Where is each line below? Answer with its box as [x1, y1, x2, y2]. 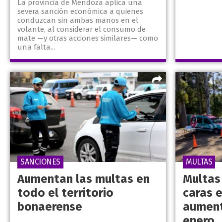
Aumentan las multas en [17, 172, 150, 186]
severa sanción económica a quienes [17, 7, 143, 16]
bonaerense [17, 200, 82, 214]
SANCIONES [20, 157, 60, 167]
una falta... [17, 43, 55, 52]
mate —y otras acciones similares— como [17, 34, 158, 43]
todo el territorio [17, 186, 113, 200]
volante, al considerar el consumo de [17, 25, 146, 34]
